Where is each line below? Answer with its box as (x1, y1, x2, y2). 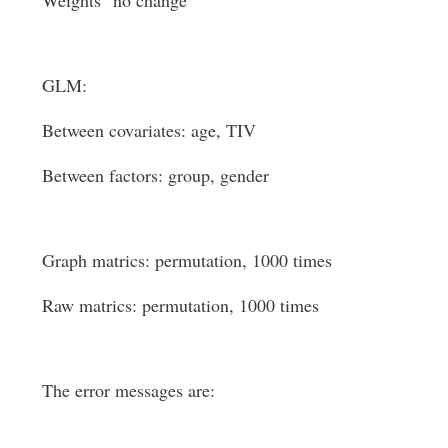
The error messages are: (42, 377, 215, 402)
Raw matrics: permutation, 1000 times (42, 292, 319, 317)
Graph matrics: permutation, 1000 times (42, 247, 332, 272)
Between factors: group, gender (42, 162, 269, 187)
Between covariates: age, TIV (42, 117, 256, 142)
